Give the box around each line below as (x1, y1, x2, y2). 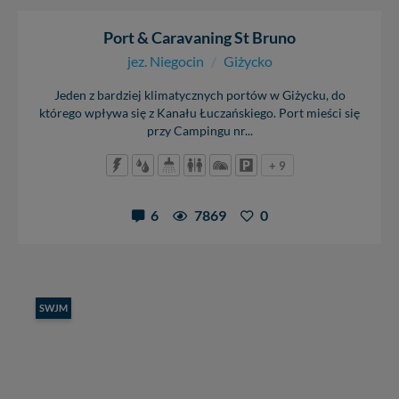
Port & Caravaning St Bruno (103, 27, 296, 47)
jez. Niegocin (126, 52, 204, 69)
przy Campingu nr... (146, 123, 253, 138)
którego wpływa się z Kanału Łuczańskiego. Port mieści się (39, 105, 360, 120)
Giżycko (223, 52, 273, 69)
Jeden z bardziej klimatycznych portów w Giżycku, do (53, 87, 346, 102)
